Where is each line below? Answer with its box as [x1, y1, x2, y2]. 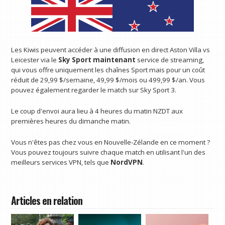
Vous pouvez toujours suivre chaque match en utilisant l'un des [11, 147, 206, 157]
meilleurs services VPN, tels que [11, 157, 111, 167]
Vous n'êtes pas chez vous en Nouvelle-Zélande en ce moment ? [11, 137, 210, 147]
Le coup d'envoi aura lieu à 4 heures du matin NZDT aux [11, 106, 183, 116]
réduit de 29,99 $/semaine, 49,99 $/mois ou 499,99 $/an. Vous [11, 75, 205, 85]
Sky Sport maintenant [58, 55, 136, 65]
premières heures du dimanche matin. [11, 117, 131, 126]
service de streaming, [136, 55, 204, 65]
